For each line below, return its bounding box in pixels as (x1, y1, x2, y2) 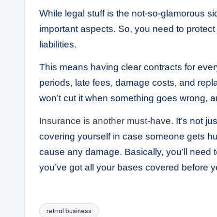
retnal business (46, 207, 92, 215)
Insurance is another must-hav (39, 116, 166, 126)
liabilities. (39, 39, 79, 50)
